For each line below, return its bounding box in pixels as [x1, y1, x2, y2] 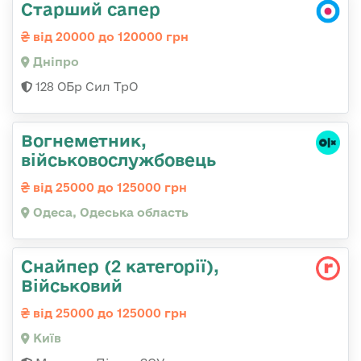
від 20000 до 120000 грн [30, 30, 189, 44]
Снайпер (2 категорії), [21, 256, 219, 276]
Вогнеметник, [21, 131, 147, 151]
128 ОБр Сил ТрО [32, 80, 138, 94]
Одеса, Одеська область [30, 205, 189, 220]
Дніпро [30, 55, 79, 69]
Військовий [21, 276, 122, 296]
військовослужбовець [21, 150, 216, 170]
